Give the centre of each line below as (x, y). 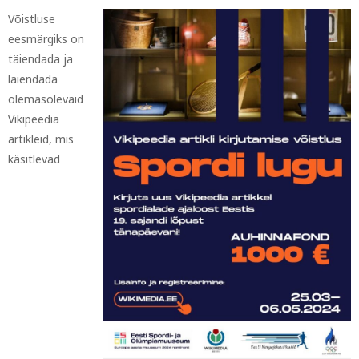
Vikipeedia (34, 119)
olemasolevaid (46, 99)
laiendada (33, 79)
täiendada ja (40, 59)
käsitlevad (34, 159)
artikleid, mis (41, 139)
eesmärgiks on (46, 39)
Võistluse (32, 19)
